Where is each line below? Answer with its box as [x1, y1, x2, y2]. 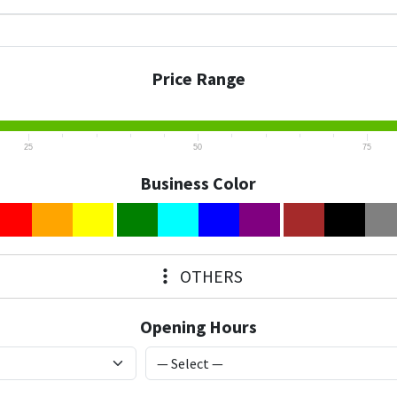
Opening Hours [139, 315, 257, 338]
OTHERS [175, 265, 243, 287]
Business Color [140, 172, 257, 194]
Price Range [151, 68, 245, 90]
